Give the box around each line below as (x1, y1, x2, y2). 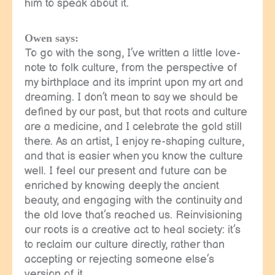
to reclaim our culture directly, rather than (25, 238, 225, 251)
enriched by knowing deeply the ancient (25, 179, 219, 192)
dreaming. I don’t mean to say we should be (25, 90, 238, 104)
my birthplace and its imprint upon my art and (25, 76, 243, 89)
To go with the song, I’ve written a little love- (25, 46, 241, 60)
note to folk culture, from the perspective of (25, 61, 238, 74)
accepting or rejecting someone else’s (25, 252, 214, 266)
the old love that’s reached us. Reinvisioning (25, 208, 242, 222)
